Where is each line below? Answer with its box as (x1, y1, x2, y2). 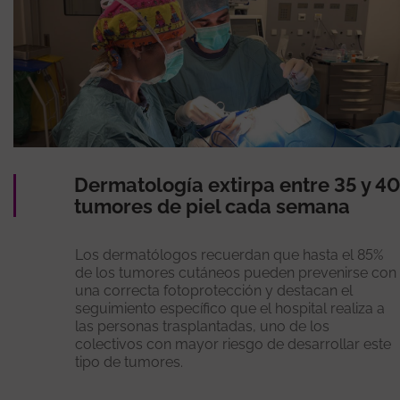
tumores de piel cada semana (73, 194, 350, 218)
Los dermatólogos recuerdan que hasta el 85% (75, 246, 384, 263)
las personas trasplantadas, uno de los (75, 317, 330, 335)
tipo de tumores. (75, 353, 184, 371)
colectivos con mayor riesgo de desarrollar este (75, 335, 392, 353)
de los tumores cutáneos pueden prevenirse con (75, 263, 397, 281)
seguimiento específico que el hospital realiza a (75, 299, 386, 317)
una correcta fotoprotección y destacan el (75, 281, 354, 299)
